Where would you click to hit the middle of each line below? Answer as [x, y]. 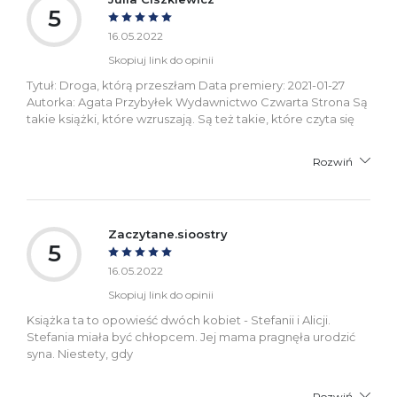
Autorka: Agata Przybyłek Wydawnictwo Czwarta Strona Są [197, 101]
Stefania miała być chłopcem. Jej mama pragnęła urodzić [191, 336]
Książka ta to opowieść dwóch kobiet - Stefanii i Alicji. [179, 319]
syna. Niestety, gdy [80, 353]
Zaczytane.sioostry [168, 234]
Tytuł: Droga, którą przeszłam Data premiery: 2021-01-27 [186, 85]
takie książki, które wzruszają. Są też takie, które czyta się [191, 118]
